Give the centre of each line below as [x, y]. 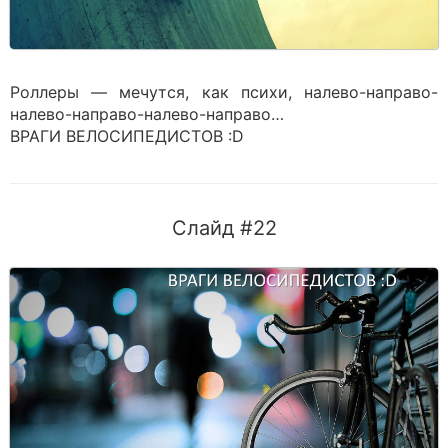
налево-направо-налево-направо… [147, 114]
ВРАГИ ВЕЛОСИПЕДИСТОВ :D [127, 136]
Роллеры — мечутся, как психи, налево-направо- [224, 92]
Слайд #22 [224, 228]
